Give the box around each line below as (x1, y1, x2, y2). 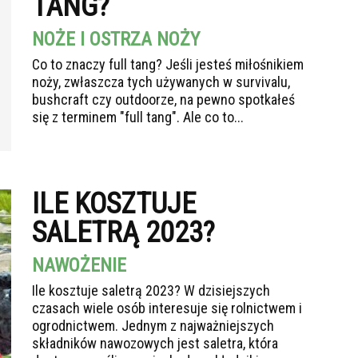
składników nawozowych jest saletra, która (32, 335, 278, 352)
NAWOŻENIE (32, 254, 126, 276)
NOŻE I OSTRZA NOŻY (32, 28, 200, 50)
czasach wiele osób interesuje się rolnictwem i (32, 300, 302, 316)
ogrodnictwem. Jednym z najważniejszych (32, 317, 274, 334)
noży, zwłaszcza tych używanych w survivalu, (32, 74, 290, 90)
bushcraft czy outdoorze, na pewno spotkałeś (32, 91, 295, 108)
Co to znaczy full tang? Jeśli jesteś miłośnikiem (32, 56, 304, 73)
